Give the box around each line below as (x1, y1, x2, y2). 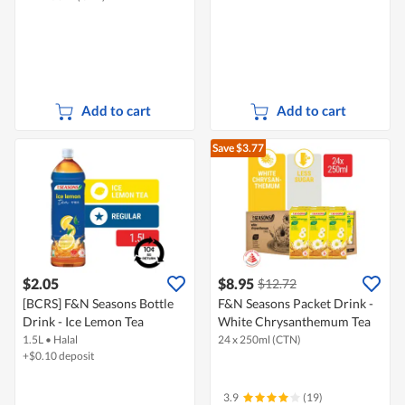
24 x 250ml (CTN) (218, 333, 301, 347)
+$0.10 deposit (23, 349, 94, 363)
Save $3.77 (212, 141, 264, 155)
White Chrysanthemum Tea (218, 314, 371, 330)
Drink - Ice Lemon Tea (23, 314, 144, 330)
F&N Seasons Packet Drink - (218, 296, 373, 312)
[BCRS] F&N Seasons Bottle (23, 296, 174, 312)
